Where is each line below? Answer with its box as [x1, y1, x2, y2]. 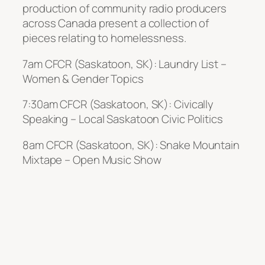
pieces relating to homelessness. [22, 30, 186, 46]
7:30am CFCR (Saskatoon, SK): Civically [22, 96, 214, 112]
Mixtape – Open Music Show [22, 151, 161, 167]
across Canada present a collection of [22, 15, 209, 31]
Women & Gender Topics [22, 70, 144, 86]
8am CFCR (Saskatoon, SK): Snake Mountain [22, 137, 240, 153]
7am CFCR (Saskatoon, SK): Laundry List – [22, 56, 227, 72]
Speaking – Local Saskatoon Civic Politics [22, 111, 223, 127]
